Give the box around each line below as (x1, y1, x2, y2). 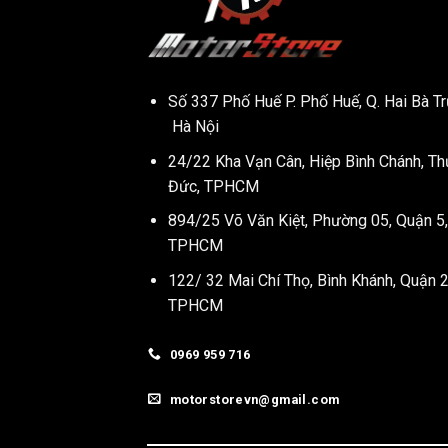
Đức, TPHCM (167, 176, 259, 196)
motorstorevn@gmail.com (169, 391, 340, 407)
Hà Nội (167, 117, 219, 137)
